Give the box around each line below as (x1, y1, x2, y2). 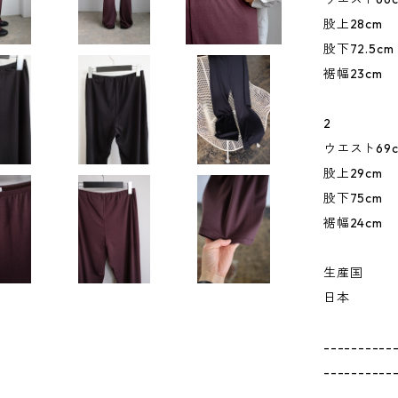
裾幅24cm (323, 215, 383, 231)
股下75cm (323, 190, 383, 206)
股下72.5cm (323, 41, 394, 57)
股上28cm (323, 16, 383, 32)
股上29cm (323, 165, 383, 181)
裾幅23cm (323, 66, 383, 82)
